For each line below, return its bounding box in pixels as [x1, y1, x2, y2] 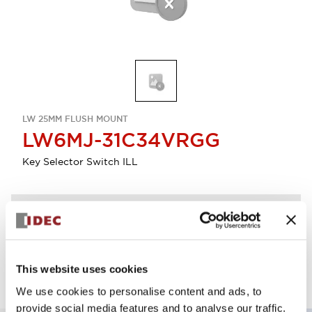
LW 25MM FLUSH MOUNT [22, 114, 128, 125]
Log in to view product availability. [22, 241, 166, 252]
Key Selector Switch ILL [22, 155, 138, 168]
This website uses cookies [16, 263, 148, 275]
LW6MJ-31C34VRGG [22, 127, 220, 153]
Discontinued [41, 214, 95, 226]
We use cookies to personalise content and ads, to [16, 285, 262, 297]
